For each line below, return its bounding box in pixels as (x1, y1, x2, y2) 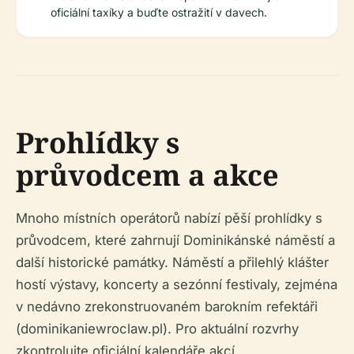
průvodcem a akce (16, 156, 279, 194)
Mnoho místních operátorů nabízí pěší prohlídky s (16, 210, 322, 226)
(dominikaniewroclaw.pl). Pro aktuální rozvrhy (16, 321, 299, 337)
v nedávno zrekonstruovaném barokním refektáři (16, 299, 318, 314)
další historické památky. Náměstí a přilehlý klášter (16, 254, 329, 270)
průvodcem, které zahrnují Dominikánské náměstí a (16, 232, 335, 248)
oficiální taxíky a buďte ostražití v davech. (51, 6, 267, 19)
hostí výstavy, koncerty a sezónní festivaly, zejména (16, 277, 337, 292)
